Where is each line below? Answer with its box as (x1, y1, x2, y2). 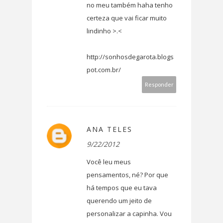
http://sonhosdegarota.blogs (87, 52, 174, 62)
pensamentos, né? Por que (87, 170, 168, 180)
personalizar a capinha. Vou (87, 209, 172, 219)
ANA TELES (87, 124, 132, 134)
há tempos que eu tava (87, 183, 157, 193)
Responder (144, 81, 174, 88)
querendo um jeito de (87, 196, 152, 206)
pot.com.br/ (87, 65, 121, 75)
